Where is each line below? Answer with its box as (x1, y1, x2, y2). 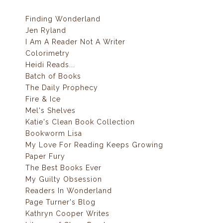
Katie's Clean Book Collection (25, 118, 135, 126)
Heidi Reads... (25, 61, 75, 69)
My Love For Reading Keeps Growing (25, 141, 163, 149)
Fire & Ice (25, 95, 61, 104)
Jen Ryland (25, 26, 66, 35)
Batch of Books (25, 72, 81, 81)
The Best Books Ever (25, 164, 102, 172)
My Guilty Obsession (25, 175, 102, 184)
